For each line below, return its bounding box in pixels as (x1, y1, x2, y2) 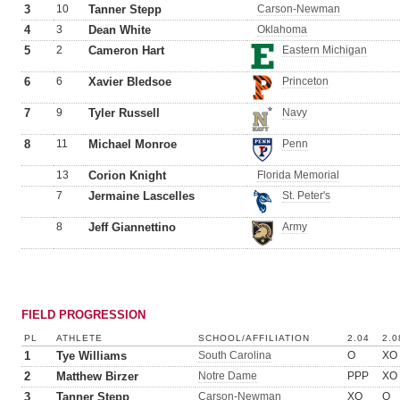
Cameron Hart (88, 44, 164, 57)
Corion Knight (88, 169, 166, 182)
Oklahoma (257, 23, 307, 36)
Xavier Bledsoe (88, 75, 171, 88)
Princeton (282, 75, 329, 87)
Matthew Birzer (56, 370, 138, 383)
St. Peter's (282, 189, 330, 202)
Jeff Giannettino (88, 221, 176, 234)
